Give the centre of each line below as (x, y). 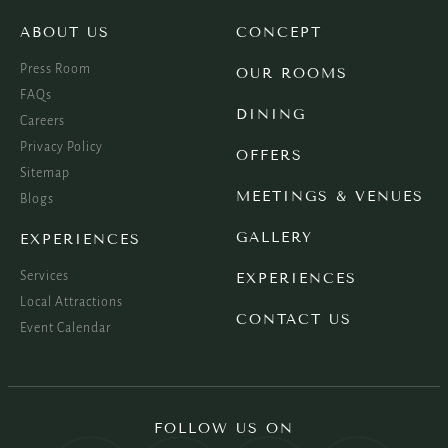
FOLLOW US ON (224, 428)
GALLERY (274, 237)
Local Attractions (71, 301)
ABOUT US (65, 32)
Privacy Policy (61, 146)
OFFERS (269, 155)
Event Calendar (65, 327)
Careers (42, 120)
